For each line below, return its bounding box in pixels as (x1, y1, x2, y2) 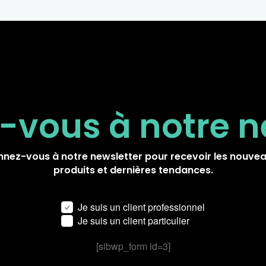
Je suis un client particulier (78, 214, 189, 227)
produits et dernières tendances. (53, 163, 213, 177)
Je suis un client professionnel (78, 200, 205, 214)
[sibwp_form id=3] (96, 239, 170, 253)
